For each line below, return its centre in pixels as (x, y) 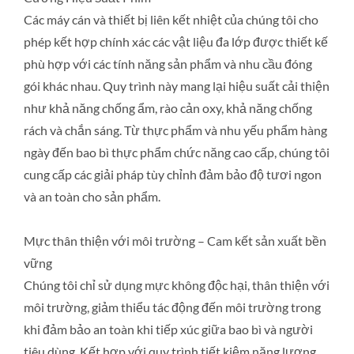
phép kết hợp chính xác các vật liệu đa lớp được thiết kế (176, 41)
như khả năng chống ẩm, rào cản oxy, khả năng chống (168, 108)
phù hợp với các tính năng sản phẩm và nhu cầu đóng (168, 64)
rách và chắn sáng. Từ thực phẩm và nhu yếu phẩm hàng (175, 130)
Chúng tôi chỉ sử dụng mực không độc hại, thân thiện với (177, 285)
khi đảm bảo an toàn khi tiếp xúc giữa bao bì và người (168, 329)
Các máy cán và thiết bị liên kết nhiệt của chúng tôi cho (171, 19)
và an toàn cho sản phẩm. (92, 196)
